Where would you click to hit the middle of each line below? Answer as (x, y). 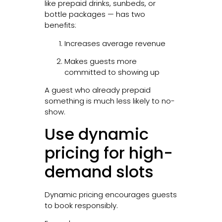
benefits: (60, 25)
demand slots (99, 171)
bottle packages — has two (95, 14)
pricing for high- (109, 153)
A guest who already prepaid (97, 90)
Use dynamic (96, 134)
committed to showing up (112, 72)
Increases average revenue (115, 43)
